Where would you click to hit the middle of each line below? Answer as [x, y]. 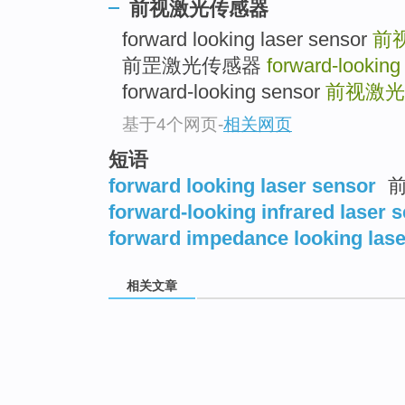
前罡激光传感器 [194, 66]
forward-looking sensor [224, 92]
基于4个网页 [170, 124]
